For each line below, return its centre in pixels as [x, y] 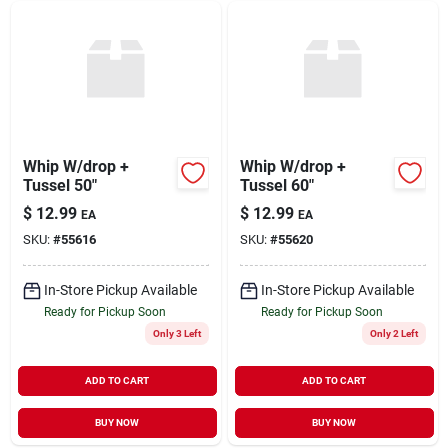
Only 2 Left [393, 333]
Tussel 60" [276, 185]
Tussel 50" [59, 185]
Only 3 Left [176, 333]
